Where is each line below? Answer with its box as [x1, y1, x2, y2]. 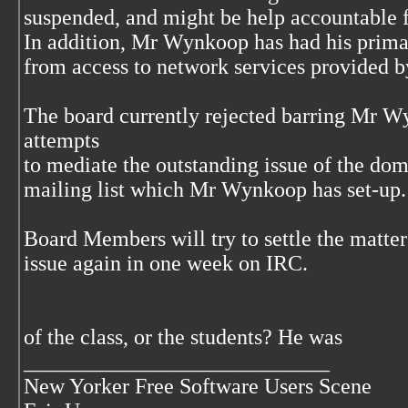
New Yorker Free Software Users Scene [24, 374, 372, 398]
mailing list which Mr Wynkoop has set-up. [24, 178, 406, 201]
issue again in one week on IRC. [24, 251, 308, 275]
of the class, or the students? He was [24, 325, 342, 349]
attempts [24, 128, 99, 152]
